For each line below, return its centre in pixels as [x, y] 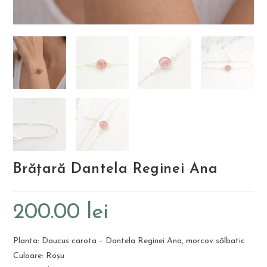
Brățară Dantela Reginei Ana [116, 170]
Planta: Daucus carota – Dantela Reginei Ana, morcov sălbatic [129, 241]
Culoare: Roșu [39, 256]
